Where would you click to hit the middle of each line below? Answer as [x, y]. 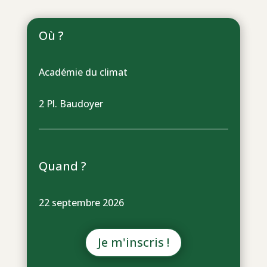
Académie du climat [83, 72]
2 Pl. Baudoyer [71, 104]
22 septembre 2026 [81, 203]
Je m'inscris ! [133, 243]
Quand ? [62, 166]
